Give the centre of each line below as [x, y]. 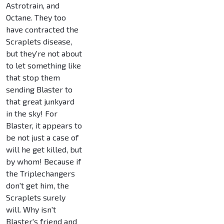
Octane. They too [36, 17]
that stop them [33, 77]
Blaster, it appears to [44, 125]
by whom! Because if [43, 161]
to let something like [43, 65]
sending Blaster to [39, 89]
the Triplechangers [40, 173]
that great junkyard [40, 101]
